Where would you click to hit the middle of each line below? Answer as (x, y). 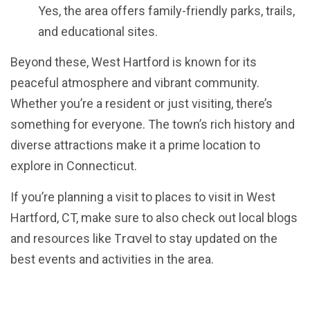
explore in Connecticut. (74, 166)
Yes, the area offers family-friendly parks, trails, (166, 11)
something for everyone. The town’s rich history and (153, 125)
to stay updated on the (215, 238)
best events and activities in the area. (112, 259)
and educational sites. (98, 32)
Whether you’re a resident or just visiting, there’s (142, 104)
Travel (133, 238)
